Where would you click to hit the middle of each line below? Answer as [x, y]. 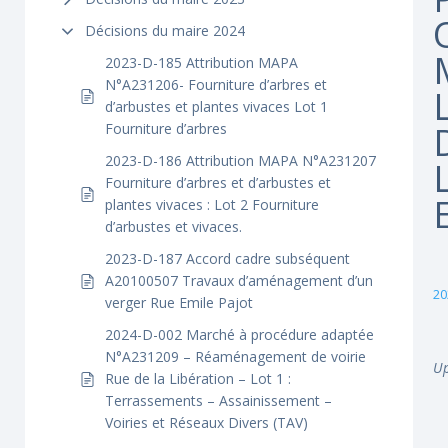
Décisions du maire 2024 [165, 30]
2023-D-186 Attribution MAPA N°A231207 [240, 160]
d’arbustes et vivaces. [173, 226]
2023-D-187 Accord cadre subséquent [227, 258]
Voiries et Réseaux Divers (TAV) [206, 422]
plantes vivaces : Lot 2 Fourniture [212, 204]
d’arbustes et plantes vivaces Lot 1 [216, 106]
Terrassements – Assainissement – [218, 400]
